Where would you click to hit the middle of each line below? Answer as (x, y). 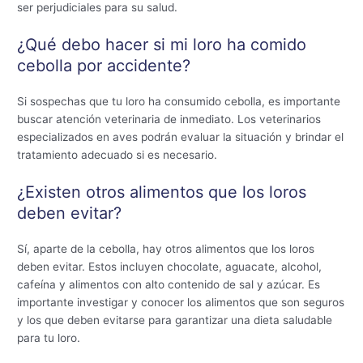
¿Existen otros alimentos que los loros (162, 192)
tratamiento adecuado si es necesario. (117, 155)
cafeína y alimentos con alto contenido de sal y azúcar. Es (169, 284)
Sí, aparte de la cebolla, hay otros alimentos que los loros (166, 248)
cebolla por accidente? (104, 66)
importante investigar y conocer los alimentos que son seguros (181, 302)
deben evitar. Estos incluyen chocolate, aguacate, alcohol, (170, 266)
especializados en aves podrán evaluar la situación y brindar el (181, 137)
